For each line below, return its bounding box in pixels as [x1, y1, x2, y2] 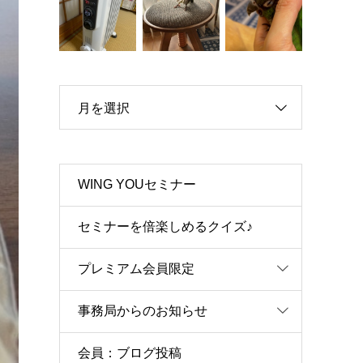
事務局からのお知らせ [78, 304, 208, 318]
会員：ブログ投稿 [78, 346, 182, 360]
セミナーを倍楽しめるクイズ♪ [78, 220, 254, 233]
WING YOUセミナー [78, 177, 197, 191]
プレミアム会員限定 [78, 262, 195, 275]
